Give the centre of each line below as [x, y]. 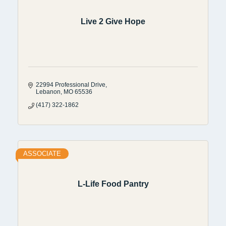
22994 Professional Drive [71, 84]
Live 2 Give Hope [113, 22]
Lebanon [48, 92]
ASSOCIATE [42, 153]
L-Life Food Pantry [113, 184]
